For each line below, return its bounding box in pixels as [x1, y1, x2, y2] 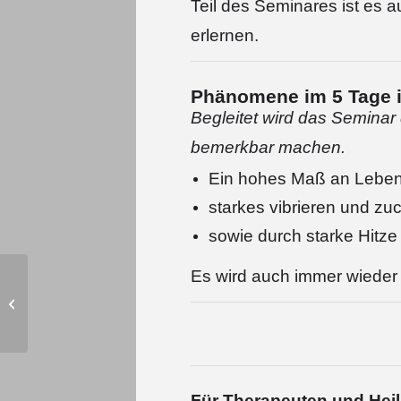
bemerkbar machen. [191, 138, 346, 157]
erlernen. [191, 26, 263, 45]
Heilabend [31, 294, 86, 311]
